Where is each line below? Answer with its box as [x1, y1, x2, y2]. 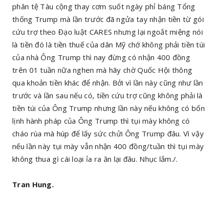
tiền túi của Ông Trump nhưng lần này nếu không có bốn [12, 103, 205, 113]
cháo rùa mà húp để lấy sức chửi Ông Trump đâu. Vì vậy [12, 128, 204, 138]
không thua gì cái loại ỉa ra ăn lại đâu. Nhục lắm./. [12, 153, 178, 164]
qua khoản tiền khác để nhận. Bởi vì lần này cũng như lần [12, 77, 203, 88]
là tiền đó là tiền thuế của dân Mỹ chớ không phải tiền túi [12, 39, 205, 49]
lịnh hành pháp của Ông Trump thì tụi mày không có [12, 115, 190, 126]
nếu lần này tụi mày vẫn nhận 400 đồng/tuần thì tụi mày [12, 141, 204, 151]
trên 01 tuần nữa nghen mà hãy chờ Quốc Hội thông [12, 65, 193, 75]
